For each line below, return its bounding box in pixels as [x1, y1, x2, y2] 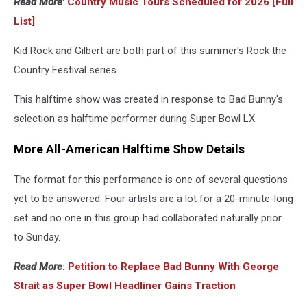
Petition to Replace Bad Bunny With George [68, 260, 279, 273]
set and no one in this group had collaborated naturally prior [14, 212, 282, 225]
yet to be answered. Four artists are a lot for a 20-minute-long [14, 193, 293, 206]
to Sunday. [14, 231, 60, 244]
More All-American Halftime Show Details [14, 142, 245, 156]
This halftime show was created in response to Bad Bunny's [14, 93, 283, 106]
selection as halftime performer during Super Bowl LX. [14, 112, 257, 125]
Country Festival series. [14, 64, 119, 77]
